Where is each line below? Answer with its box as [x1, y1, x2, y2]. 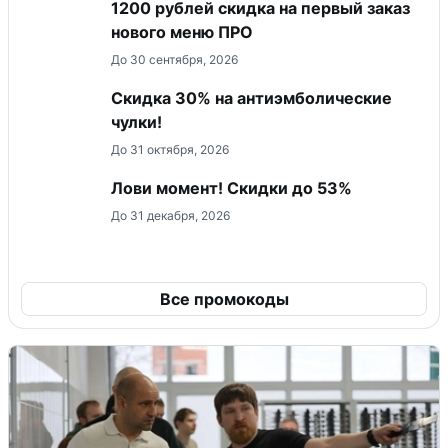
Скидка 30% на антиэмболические [111, 87, 392, 108]
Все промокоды [159, 288, 289, 309]
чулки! [111, 111, 162, 132]
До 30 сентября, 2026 [111, 51, 238, 67]
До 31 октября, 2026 [111, 141, 229, 157]
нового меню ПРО [111, 21, 253, 42]
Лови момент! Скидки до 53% [111, 177, 352, 198]
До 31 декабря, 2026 [111, 207, 230, 223]
